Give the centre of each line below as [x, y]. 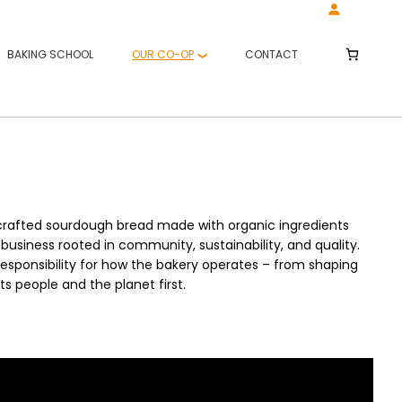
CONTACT [271, 54]
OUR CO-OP [163, 54]
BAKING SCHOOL [50, 54]
